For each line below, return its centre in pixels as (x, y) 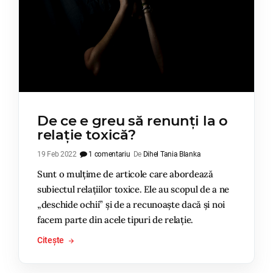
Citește (51, 240)
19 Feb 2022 (57, 154)
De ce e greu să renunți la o (133, 121)
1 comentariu (108, 154)
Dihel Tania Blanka (172, 154)
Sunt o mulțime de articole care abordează (125, 174)
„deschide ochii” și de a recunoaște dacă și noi (131, 205)
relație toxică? (87, 135)
